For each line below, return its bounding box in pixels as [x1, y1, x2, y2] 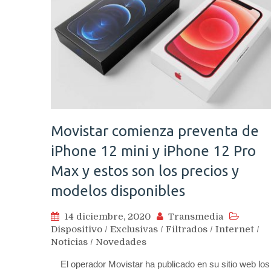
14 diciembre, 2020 [64, 211, 151, 222]
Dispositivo [51, 223, 102, 235]
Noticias [51, 236, 88, 247]
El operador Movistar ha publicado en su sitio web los [51, 258, 270, 269]
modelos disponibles [51, 182, 185, 199]
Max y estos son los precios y [51, 162, 239, 179]
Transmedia [168, 211, 223, 222]
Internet [215, 223, 254, 235]
